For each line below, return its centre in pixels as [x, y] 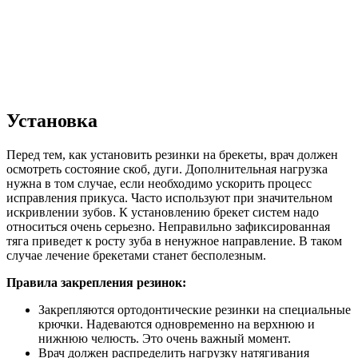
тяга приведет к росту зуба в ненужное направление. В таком [174, 241]
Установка [52, 121]
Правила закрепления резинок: [96, 283]
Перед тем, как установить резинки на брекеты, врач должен [172, 155]
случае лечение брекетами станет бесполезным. [136, 256]
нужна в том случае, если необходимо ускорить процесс [159, 184]
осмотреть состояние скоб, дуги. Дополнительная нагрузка [167, 169]
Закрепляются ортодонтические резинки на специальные [195, 310]
